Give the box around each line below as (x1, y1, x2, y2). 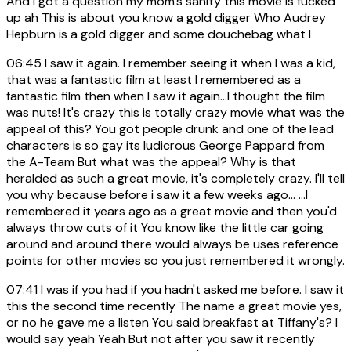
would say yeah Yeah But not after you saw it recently (6, 331, 315, 348)
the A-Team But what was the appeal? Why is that (6, 154, 296, 171)
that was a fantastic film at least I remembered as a (6, 71, 301, 89)
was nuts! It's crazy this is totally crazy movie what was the (6, 104, 345, 121)
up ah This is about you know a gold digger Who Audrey (6, 9, 326, 27)
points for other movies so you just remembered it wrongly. (6, 252, 345, 270)
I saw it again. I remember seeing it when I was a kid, (42, 55, 335, 72)
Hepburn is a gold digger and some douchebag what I (6, 26, 311, 43)
